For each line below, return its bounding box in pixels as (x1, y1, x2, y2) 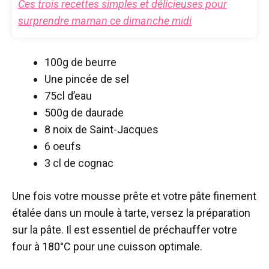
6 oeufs (44, 140, 81, 153)
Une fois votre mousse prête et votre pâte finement (12, 190, 256, 203)
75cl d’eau (44, 89, 92, 103)
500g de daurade (44, 106, 124, 119)
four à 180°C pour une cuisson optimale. (12, 240, 202, 253)
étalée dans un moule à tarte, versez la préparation (12, 207, 250, 220)
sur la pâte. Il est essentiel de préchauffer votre (12, 223, 237, 237)
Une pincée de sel (44, 73, 129, 86)
